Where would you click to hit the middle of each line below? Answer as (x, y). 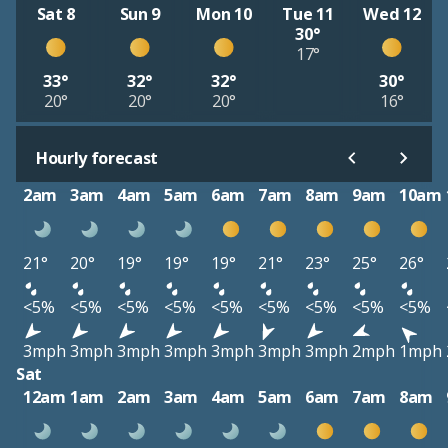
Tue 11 (308, 13)
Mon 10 (224, 13)
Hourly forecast (97, 158)
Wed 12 (392, 13)
